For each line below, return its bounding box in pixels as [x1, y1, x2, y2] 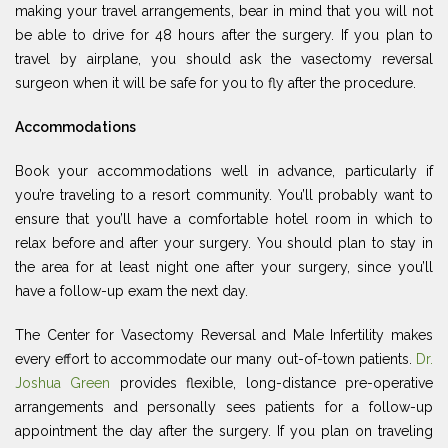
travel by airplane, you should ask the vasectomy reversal [15, 51, 433, 68]
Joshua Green [15, 375, 120, 392]
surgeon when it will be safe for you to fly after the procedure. [15, 75, 416, 92]
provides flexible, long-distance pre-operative [119, 375, 434, 392]
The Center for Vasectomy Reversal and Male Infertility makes [15, 327, 433, 344]
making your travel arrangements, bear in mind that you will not [15, 3, 433, 20]
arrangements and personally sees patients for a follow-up [15, 399, 433, 416]
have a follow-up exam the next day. [15, 283, 248, 300]
